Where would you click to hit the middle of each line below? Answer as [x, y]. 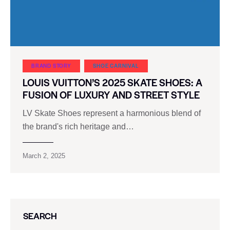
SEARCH [40, 216]
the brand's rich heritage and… [78, 127]
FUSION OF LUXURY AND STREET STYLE [111, 94]
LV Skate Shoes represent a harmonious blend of [112, 113]
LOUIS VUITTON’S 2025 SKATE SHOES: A [112, 82]
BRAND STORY [51, 65]
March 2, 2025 [44, 156]
